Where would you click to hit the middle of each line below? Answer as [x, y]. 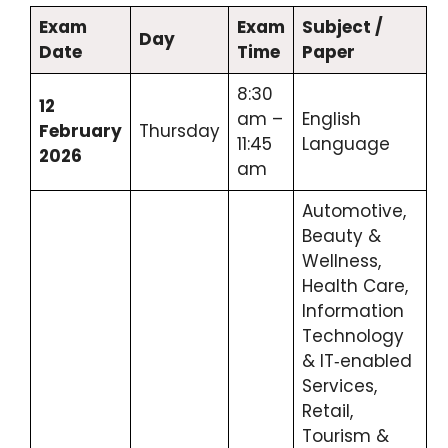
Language [346, 144]
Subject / [342, 27]
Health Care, [355, 286]
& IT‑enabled [357, 361]
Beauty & [341, 236]
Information [353, 311]
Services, [339, 386]
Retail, [327, 411]
